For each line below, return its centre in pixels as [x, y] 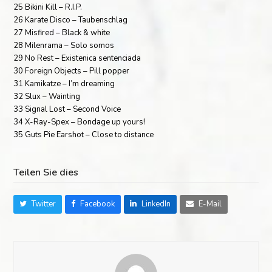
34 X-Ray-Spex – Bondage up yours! [80, 122]
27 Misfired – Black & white [62, 32]
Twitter [44, 204]
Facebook [98, 204]
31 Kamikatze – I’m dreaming [64, 83]
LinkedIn [156, 204]
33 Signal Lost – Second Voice [67, 109]
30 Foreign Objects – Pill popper [72, 71]
